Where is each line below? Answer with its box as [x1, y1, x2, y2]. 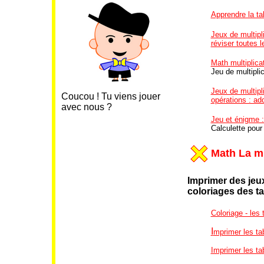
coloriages [187, 186, 237, 196]
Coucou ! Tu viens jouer [61, 91, 160, 102]
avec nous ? [61, 102, 112, 113]
